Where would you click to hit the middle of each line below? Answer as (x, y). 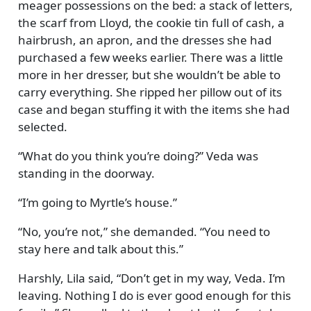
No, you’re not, (62, 231)
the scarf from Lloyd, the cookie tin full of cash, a (151, 22)
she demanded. (153, 231)
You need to (237, 231)
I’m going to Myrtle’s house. (97, 202)
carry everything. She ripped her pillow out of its (150, 92)
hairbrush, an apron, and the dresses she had (144, 40)
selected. (42, 126)
